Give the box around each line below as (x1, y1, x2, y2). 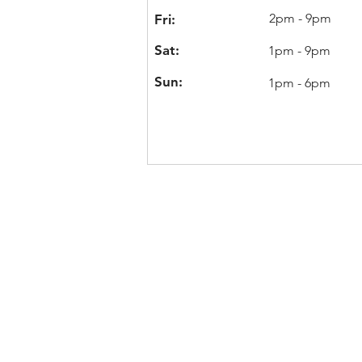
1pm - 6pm (267, 75, 330, 90)
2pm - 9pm (268, 11, 331, 26)
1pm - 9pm (267, 43, 330, 58)
